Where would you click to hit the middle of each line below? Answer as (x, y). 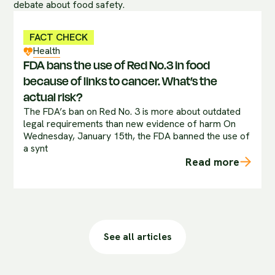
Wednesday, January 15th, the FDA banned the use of (137, 136)
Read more (212, 162)
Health (46, 50)
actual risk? (53, 98)
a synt (36, 149)
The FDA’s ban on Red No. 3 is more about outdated (132, 112)
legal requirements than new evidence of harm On (130, 124)
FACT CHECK (58, 37)
